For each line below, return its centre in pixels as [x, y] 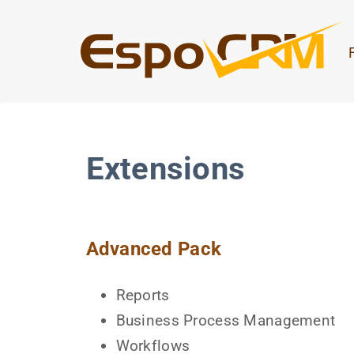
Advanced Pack [154, 249]
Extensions [166, 169]
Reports [143, 296]
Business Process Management [226, 321]
